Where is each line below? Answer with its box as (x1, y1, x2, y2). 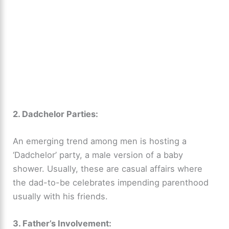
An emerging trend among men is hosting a (13, 135, 187, 146)
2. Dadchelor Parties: (13, 108, 99, 119)
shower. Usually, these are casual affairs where (13, 163, 203, 174)
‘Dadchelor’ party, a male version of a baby (13, 149, 184, 160)
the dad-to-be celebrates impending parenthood (13, 177, 209, 188)
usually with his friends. (13, 191, 108, 201)
